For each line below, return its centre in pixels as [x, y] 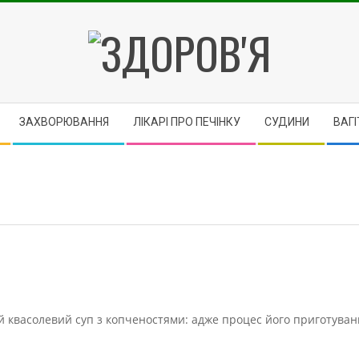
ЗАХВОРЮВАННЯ [64, 122]
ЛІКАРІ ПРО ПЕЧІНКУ [187, 122]
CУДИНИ [287, 122]
